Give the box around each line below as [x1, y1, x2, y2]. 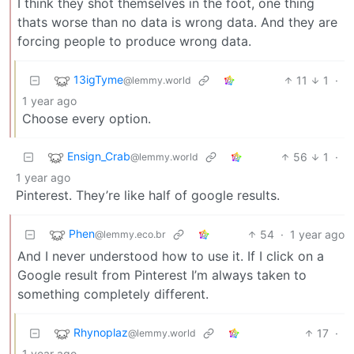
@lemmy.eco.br [95, 228, 166, 241]
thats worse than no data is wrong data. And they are [17, 13, 337, 30]
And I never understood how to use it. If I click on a [17, 247, 324, 264]
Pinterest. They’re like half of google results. [16, 186, 280, 203]
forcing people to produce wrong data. [17, 32, 251, 49]
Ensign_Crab [67, 149, 130, 164]
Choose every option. [22, 110, 151, 126]
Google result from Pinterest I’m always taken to [17, 266, 307, 283]
